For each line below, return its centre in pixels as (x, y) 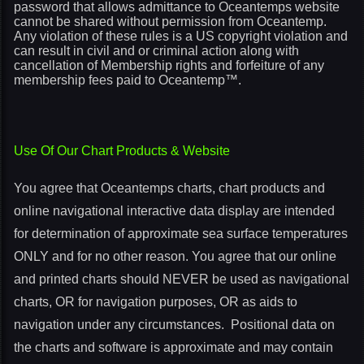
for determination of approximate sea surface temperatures (181, 234)
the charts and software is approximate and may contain (173, 347)
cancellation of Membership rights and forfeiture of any (169, 65)
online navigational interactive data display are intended (174, 211)
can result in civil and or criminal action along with (156, 51)
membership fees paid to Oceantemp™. (128, 80)
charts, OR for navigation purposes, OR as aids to (156, 302)
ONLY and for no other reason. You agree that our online (175, 256)
